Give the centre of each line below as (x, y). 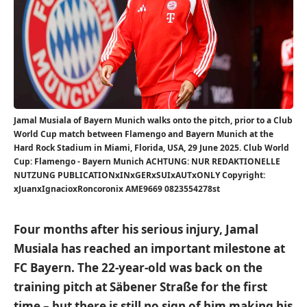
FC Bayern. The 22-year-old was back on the (138, 268)
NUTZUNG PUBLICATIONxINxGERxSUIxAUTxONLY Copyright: (139, 175)
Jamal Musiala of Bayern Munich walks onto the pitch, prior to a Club (153, 120)
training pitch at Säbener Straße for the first (140, 287)
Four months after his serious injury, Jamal (136, 229)
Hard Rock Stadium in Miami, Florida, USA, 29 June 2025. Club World (151, 148)
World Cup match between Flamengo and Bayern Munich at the (144, 134)
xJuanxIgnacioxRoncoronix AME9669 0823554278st (117, 189)
